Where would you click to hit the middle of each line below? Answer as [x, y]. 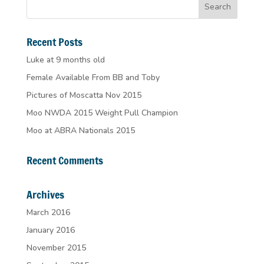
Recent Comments [65, 160]
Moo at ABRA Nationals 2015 [80, 130]
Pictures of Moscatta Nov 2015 [84, 95]
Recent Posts [54, 42]
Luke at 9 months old [65, 60]
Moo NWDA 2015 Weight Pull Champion [102, 113]
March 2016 [48, 212]
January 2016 [50, 230]
